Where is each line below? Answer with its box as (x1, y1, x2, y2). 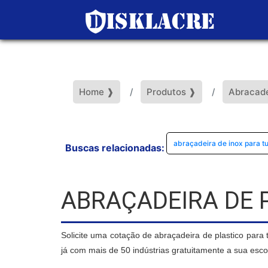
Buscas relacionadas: (65, 142, 165, 154)
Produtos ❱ (147, 86, 196, 98)
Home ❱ (79, 86, 114, 98)
